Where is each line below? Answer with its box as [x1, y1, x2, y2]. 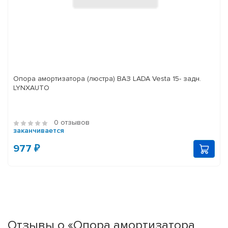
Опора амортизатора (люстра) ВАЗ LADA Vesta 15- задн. [13, 74, 201, 83]
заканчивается [13, 126, 64, 135]
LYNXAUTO [13, 83, 49, 93]
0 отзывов [54, 118, 90, 127]
